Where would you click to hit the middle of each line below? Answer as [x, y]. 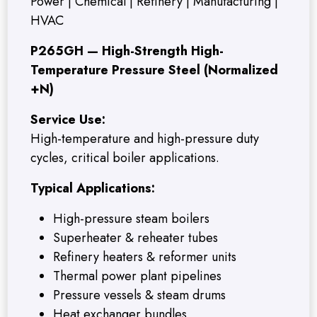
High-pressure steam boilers [131, 219]
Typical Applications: [93, 189]
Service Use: [68, 120]
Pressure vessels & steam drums [139, 295]
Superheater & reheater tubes [136, 238]
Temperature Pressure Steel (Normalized [154, 70]
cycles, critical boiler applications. [125, 158]
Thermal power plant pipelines [137, 276]
